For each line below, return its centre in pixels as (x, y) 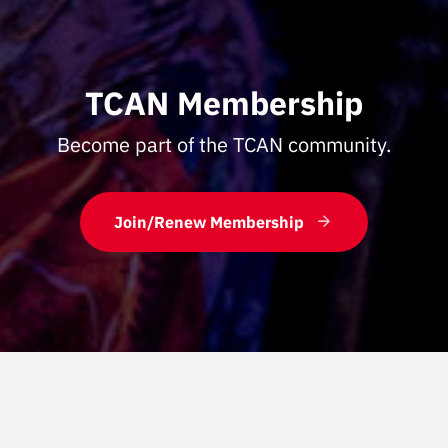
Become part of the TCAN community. (224, 144)
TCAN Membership (224, 103)
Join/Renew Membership (209, 222)
